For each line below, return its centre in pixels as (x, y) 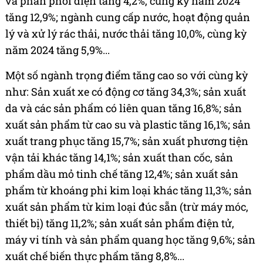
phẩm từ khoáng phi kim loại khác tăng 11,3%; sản (129, 190)
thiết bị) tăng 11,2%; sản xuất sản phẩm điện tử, (120, 223)
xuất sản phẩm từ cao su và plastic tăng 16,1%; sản (128, 125)
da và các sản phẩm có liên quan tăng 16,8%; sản (124, 108)
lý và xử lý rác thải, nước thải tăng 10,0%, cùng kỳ (126, 34)
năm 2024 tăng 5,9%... (58, 50)
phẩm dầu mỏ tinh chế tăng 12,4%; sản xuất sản (122, 174)
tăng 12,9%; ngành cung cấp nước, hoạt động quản (128, 17)
